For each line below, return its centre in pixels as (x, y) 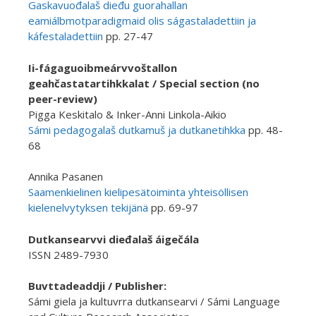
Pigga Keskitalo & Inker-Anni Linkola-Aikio (127, 114)
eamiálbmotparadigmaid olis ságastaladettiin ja (142, 20)
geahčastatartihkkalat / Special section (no (144, 83)
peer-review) (63, 98)
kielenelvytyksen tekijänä (88, 207)
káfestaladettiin (66, 36)
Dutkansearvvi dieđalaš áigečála (114, 239)
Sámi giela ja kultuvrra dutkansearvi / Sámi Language (154, 301)
